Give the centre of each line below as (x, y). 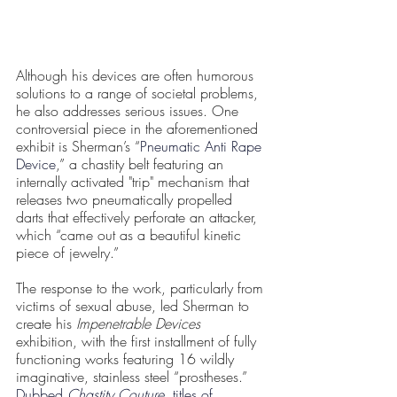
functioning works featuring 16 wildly (127, 359)
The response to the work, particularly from (142, 288)
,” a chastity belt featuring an (142, 164)
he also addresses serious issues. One (129, 111)
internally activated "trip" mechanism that (135, 182)
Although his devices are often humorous (137, 76)
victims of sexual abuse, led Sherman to (135, 306)
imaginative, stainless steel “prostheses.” (134, 377)
